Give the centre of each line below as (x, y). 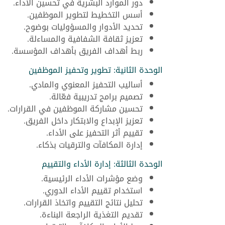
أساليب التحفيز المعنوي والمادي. (86, 84)
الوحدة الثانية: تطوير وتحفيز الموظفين (96, 70)
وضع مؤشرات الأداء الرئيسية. (92, 178)
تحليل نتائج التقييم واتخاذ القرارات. (83, 202)
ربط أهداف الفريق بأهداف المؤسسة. (77, 51)
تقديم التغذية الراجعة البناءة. (91, 214)
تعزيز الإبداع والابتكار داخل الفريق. (83, 121)
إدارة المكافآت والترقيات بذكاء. (89, 145)
